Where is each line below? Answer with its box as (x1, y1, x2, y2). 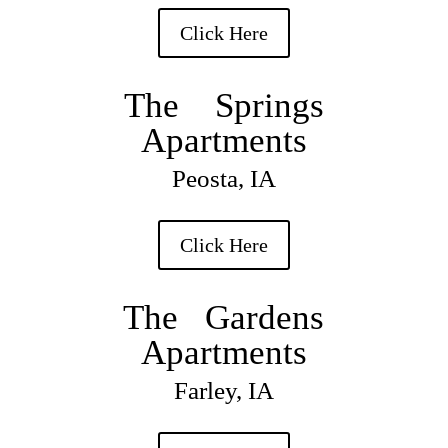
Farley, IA (173, 377, 274, 405)
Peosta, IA (171, 165, 276, 193)
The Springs (123, 86, 324, 126)
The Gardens (123, 298, 325, 338)
